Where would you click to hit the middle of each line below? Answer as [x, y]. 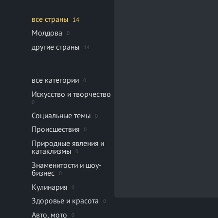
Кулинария [49, 187]
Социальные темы [61, 115]
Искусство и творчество [71, 94]
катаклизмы [51, 151]
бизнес [44, 173]
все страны [50, 19]
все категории [55, 80]
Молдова [47, 33]
